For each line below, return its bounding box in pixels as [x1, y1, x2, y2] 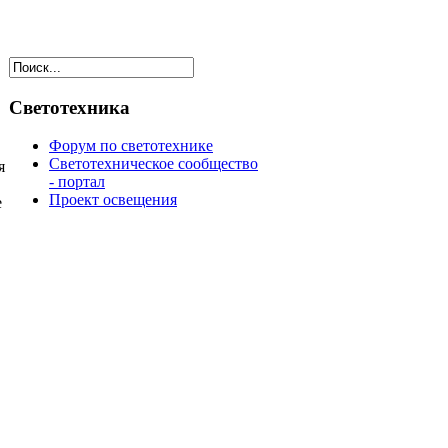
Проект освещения [49, 191, 177, 209]
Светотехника [9, 96, 130, 118]
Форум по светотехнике [49, 137, 213, 155]
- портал [49, 173, 105, 191]
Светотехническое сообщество [49, 155, 258, 173]
